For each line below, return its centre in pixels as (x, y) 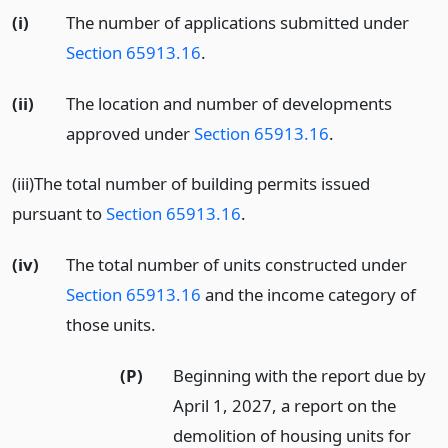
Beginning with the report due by (300, 376)
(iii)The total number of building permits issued (191, 184)
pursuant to (59, 214)
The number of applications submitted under (237, 22)
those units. (110, 325)
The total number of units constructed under (236, 265)
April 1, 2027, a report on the (285, 406)
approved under (129, 133)
